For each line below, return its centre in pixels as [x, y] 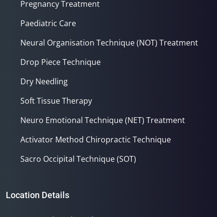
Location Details [38, 195]
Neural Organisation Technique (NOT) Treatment [109, 42]
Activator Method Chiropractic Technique [96, 139]
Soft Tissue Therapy [56, 101]
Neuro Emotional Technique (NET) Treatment [103, 120]
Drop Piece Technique [61, 62]
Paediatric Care [48, 23]
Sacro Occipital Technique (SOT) [78, 159]
